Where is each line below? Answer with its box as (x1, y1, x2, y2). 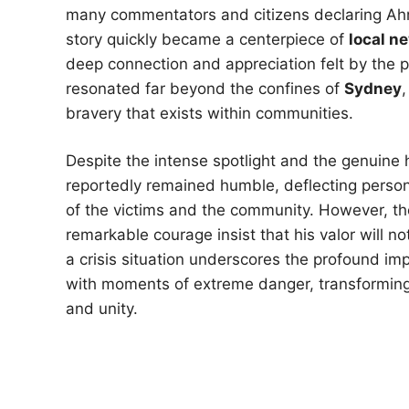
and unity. (66, 299, 138, 318)
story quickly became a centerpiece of (66, 29, 349, 48)
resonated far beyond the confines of (66, 79, 344, 98)
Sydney (344, 79, 402, 98)
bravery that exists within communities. (66, 103, 353, 122)
